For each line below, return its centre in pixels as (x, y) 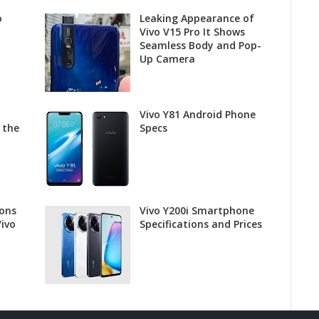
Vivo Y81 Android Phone (197, 115)
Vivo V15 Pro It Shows (192, 32)
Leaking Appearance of (197, 19)
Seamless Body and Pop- (200, 46)
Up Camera (167, 59)
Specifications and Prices (200, 224)
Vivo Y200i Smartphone (197, 211)
